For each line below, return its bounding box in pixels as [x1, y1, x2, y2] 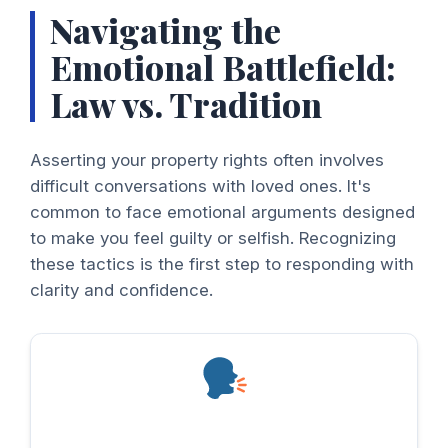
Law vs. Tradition [50, 80, 322, 126]
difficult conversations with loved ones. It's [30, 175, 371, 196]
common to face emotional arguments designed [30, 201, 415, 222]
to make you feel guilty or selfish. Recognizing [30, 227, 396, 248]
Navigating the [50, 6, 281, 52]
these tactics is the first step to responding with [30, 253, 414, 274]
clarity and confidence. [30, 279, 213, 300]
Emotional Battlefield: [50, 43, 396, 89]
